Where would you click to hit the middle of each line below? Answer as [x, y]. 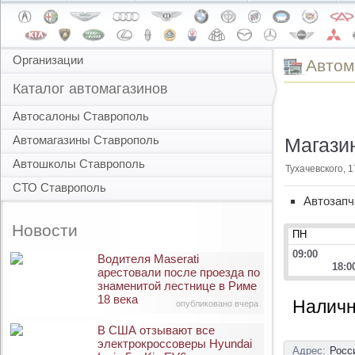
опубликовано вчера [217, 303]
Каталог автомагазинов [90, 89]
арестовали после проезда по [179, 272]
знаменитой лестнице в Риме [177, 286]
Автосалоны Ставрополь [81, 116]
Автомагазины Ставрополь [86, 140]
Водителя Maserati [148, 259]
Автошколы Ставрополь [79, 164]
